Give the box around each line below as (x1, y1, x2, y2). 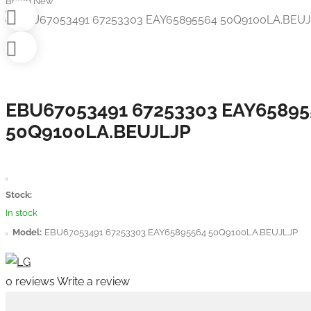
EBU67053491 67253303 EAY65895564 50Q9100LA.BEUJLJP (44, 227, 298, 237)
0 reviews (6, 275, 55, 288)
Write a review (57, 275, 130, 288)
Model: (12, 227, 42, 237)
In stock (6, 208, 37, 218)
